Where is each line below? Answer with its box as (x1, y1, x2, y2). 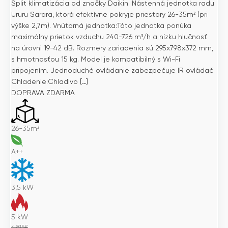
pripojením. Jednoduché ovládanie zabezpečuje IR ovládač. (11, 67, 215, 74)
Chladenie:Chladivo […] (11, 78, 88, 85)
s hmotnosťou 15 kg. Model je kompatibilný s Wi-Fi (11, 55, 180, 63)
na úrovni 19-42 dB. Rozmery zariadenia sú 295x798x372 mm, (11, 44, 213, 52)
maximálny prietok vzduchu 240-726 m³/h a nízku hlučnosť (11, 33, 207, 41)
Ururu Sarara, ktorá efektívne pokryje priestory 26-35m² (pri (11, 11, 208, 18)
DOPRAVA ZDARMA (11, 89, 75, 97)
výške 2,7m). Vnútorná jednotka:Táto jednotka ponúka (11, 22, 191, 30)
